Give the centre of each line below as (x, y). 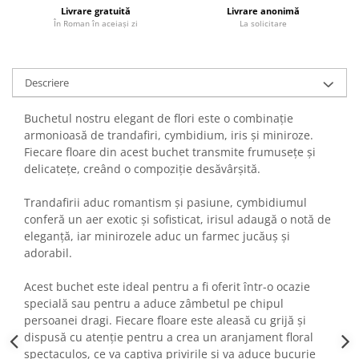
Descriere (47, 83)
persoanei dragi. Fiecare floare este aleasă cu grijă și (165, 320)
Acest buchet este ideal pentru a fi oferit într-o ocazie (167, 286)
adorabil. (48, 253)
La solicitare (263, 23)
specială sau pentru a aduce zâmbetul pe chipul (154, 303)
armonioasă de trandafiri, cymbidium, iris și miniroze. (169, 135)
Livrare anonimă (263, 11)
